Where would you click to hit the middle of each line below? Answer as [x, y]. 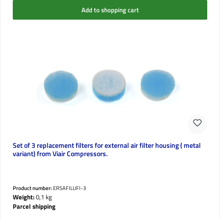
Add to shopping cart [110, 10]
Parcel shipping [34, 206]
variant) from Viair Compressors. [60, 154]
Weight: [23, 197]
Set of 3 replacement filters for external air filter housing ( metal [107, 146]
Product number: [33, 188]
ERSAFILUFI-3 [69, 188]
